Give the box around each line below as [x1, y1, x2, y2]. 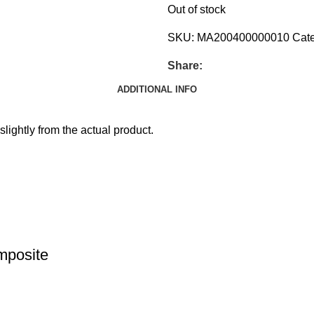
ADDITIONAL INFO [117, 83, 197, 95]
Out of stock [168, 4, 226, 15]
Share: [168, 60, 203, 71]
